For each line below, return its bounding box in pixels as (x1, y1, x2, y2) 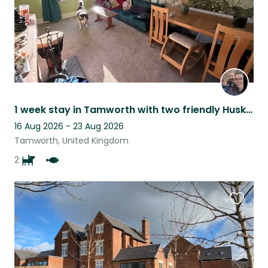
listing (229, 226, 256, 240)
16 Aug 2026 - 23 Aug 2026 (14, 120, 124, 133)
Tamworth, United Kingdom (14, 135, 129, 147)
